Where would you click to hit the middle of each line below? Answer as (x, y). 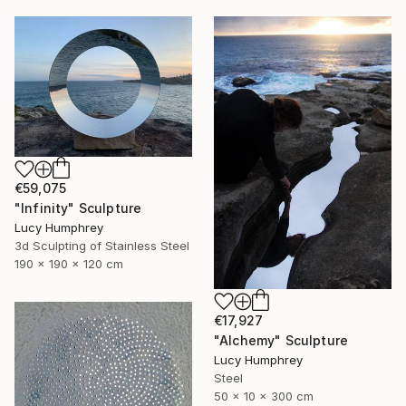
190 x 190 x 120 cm (69, 264)
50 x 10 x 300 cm (264, 396)
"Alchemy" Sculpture (281, 340)
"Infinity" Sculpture (78, 208)
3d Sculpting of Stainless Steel (102, 246)
